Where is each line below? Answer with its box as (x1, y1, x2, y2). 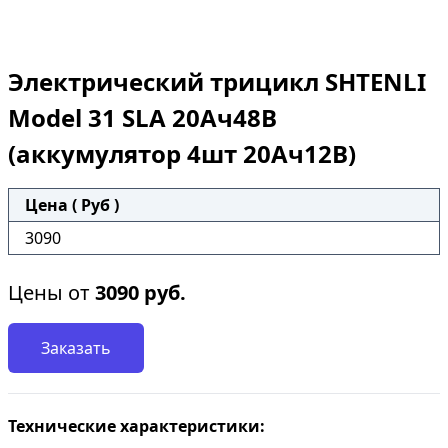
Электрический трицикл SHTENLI (8, 65, 426, 98)
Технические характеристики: (8, 415, 265, 437)
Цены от (8, 279, 95, 306)
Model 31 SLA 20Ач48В (8, 101, 277, 134)
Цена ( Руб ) (25, 194, 119, 216)
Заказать (41, 337, 111, 359)
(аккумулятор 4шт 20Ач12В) (8, 137, 356, 170)
